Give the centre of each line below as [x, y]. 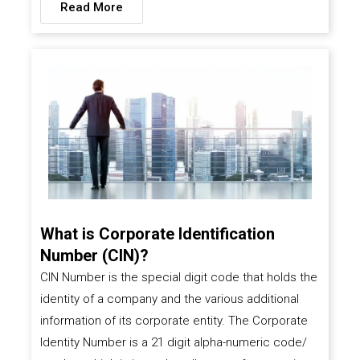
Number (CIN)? [94, 255]
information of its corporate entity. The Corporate [174, 320]
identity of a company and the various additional [169, 299]
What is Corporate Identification [157, 233]
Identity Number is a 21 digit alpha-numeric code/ [173, 342]
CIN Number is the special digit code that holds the [178, 277]
